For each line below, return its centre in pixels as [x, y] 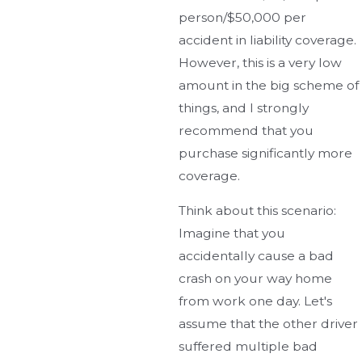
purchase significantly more [266, 153]
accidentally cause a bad [257, 256]
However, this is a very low [261, 62]
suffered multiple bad [248, 347]
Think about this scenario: [258, 211]
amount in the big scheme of [269, 85]
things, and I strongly [244, 107]
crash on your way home [256, 279]
